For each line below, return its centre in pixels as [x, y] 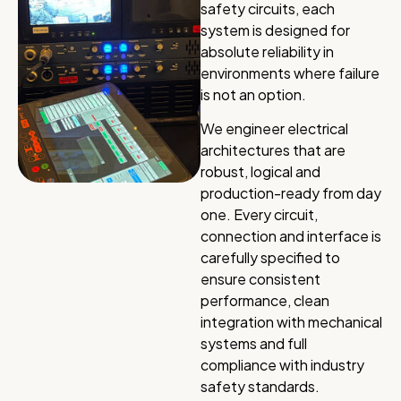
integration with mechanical [291, 321]
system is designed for [275, 30]
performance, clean [265, 300]
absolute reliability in [267, 51]
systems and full [254, 343]
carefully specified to [270, 257]
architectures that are [273, 149]
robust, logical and [260, 171]
